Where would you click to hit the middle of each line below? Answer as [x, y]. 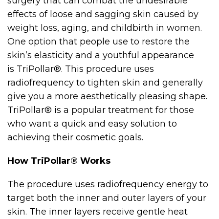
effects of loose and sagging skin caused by [103, 14]
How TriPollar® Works [59, 161]
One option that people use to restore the [99, 42]
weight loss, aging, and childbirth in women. [105, 28]
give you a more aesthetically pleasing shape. [107, 96]
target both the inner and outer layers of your [107, 198]
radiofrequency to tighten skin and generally [105, 83]
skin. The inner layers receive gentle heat [98, 212]
